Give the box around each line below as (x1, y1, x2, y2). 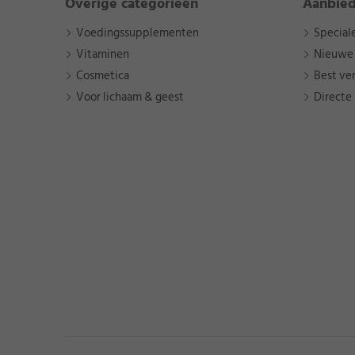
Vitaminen (76, 44, 129, 65)
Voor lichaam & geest (76, 87, 184, 108)
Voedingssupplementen (76, 23, 199, 44)
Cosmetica (76, 66, 129, 86)
